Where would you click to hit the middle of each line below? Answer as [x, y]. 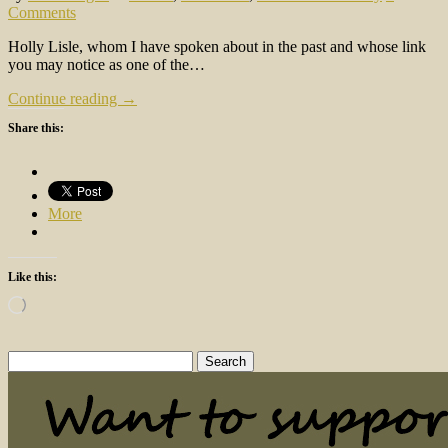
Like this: [32, 276]
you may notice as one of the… [106, 64]
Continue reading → [72, 98]
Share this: [36, 127]
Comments [42, 12]
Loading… [50, 301]
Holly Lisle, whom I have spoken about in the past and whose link [217, 46]
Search [28, 358]
